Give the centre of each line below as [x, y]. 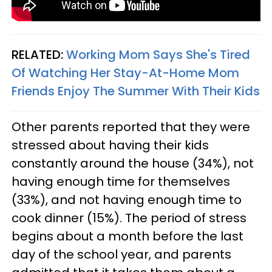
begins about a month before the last [127, 236]
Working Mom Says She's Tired [158, 55]
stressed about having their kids [110, 145]
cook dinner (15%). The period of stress [129, 218]
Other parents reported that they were [131, 127]
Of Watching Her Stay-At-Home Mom [125, 73]
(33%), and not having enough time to [127, 200]
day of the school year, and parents [121, 254]
